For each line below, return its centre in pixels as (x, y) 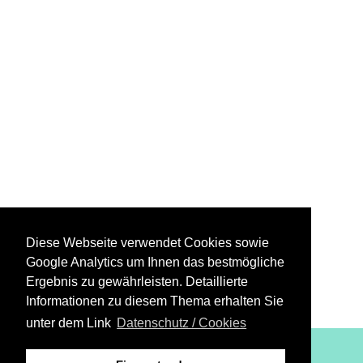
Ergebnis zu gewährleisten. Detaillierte (137, 282)
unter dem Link (70, 323)
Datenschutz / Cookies (182, 323)
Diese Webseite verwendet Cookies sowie (147, 243)
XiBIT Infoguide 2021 (193, 354)
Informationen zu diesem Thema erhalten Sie (155, 301)
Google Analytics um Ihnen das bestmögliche (155, 263)
